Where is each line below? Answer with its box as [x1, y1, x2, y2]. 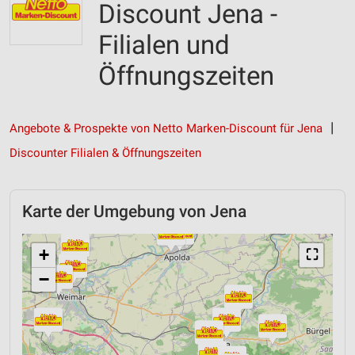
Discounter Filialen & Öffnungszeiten [10, 146, 201, 160]
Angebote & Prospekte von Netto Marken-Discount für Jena [10, 121, 323, 136]
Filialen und [98, 29, 230, 60]
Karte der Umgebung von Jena [22, 202, 246, 221]
